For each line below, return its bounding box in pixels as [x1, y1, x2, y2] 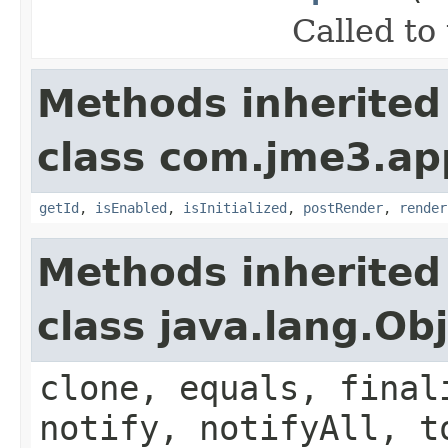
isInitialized [183, 199, 287, 216]
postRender [303, 199, 383, 216]
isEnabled [95, 199, 167, 216]
